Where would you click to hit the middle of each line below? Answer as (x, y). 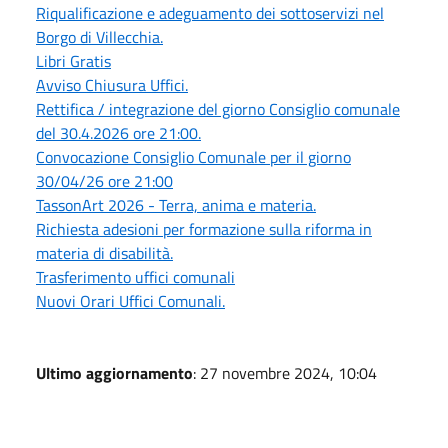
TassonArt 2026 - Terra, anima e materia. (176, 204)
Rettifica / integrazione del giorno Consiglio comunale (218, 108)
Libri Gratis (73, 60)
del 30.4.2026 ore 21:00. (118, 132)
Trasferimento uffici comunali (135, 276)
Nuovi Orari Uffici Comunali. (130, 300)
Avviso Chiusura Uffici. (112, 84)
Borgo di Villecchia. (99, 36)
